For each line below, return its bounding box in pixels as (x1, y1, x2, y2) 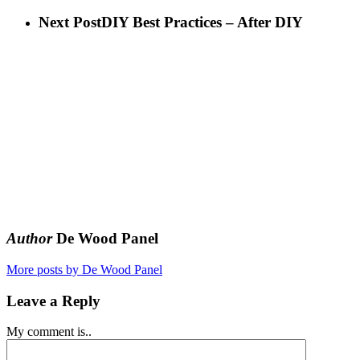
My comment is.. (6, 325, 92, 339)
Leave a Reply (6, 292, 100, 309)
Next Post (39, 14, 101, 31)
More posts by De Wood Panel (6, 262, 162, 276)
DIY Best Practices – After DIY (101, 14, 302, 31)
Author (6, 230, 52, 247)
